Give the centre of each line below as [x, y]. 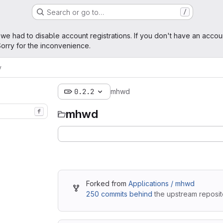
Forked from [107, 183]
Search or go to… [75, 12]
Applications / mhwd [162, 183]
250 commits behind [119, 194]
